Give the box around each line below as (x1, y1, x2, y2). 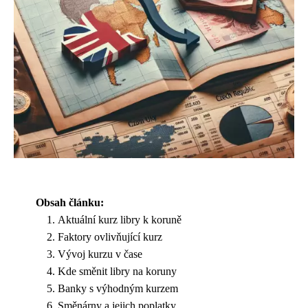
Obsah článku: (36, 197, 104, 208)
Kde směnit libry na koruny (58, 265, 177, 277)
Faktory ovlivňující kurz (58, 231, 162, 243)
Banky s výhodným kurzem (58, 283, 178, 294)
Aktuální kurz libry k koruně (58, 214, 181, 225)
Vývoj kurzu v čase (58, 248, 142, 260)
